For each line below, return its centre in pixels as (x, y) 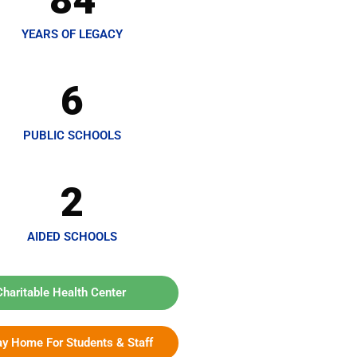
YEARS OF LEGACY (73, 35)
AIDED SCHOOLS (73, 237)
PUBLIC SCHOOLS (73, 136)
